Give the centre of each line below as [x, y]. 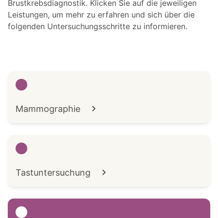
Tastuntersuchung [53, 173]
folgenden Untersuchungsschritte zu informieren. [98, 27]
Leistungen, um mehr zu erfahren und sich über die [101, 15]
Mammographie [48, 109]
